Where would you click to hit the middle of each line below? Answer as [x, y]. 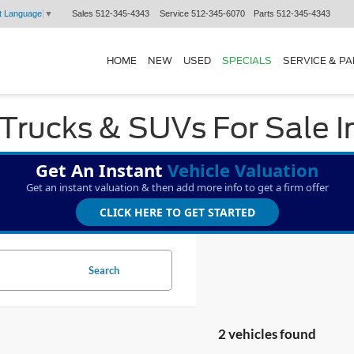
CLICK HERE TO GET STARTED [177, 212]
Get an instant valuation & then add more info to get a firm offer [177, 187]
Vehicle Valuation [243, 170]
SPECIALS [247, 60]
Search [104, 270]
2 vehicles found [267, 334]
